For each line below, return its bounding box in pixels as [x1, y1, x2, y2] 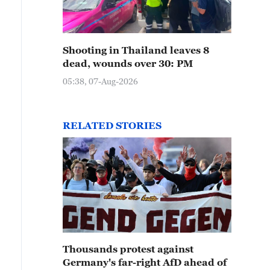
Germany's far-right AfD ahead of [63, 257, 227, 268]
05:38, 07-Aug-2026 [63, 76, 138, 86]
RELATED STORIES [63, 120, 162, 131]
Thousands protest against [63, 243, 193, 254]
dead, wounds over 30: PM [63, 58, 193, 69]
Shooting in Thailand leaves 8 [63, 45, 209, 55]
